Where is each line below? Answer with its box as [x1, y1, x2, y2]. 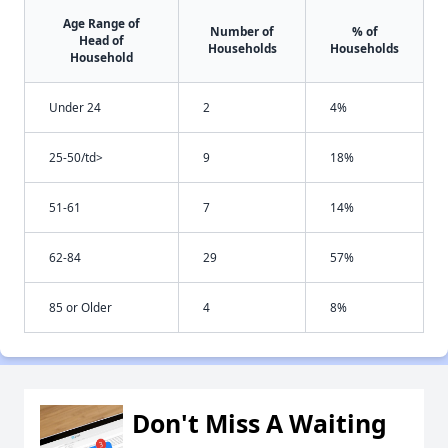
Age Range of [63, 15, 140, 32]
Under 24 [49, 99, 101, 116]
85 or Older [49, 299, 112, 316]
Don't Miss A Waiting [132, 406, 387, 441]
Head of [79, 32, 124, 49]
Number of [210, 23, 274, 40]
